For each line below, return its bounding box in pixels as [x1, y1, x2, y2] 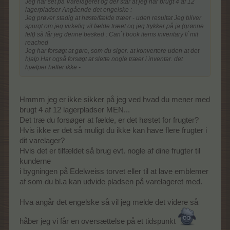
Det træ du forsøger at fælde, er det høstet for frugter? [20, 116, 199, 125]
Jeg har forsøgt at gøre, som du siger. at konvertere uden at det [25, 47, 199, 54]
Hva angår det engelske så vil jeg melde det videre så [20, 198, 198, 207]
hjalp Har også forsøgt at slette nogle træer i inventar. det [25, 55, 183, 63]
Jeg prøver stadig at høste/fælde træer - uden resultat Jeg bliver [25, 14, 201, 22]
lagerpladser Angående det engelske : [25, 6, 132, 13]
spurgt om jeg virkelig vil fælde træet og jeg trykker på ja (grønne [25, 22, 204, 30]
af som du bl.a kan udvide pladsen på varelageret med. [20, 178, 202, 186]
